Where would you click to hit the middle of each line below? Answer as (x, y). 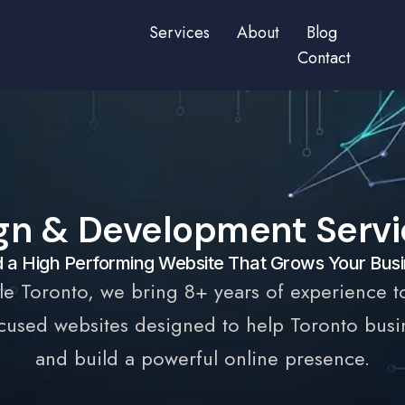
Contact (324, 58)
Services (179, 33)
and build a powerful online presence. (202, 358)
